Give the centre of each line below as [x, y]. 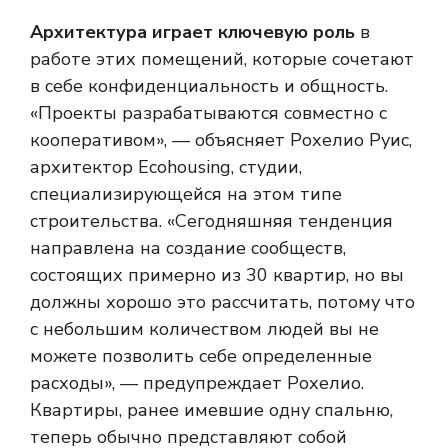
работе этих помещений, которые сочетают [222, 58]
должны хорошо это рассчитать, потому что [222, 301]
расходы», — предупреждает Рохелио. [197, 382]
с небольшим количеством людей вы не [204, 328]
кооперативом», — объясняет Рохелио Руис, [221, 139]
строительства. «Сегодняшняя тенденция [211, 220]
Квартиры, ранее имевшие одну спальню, [211, 409]
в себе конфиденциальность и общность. [209, 85]
